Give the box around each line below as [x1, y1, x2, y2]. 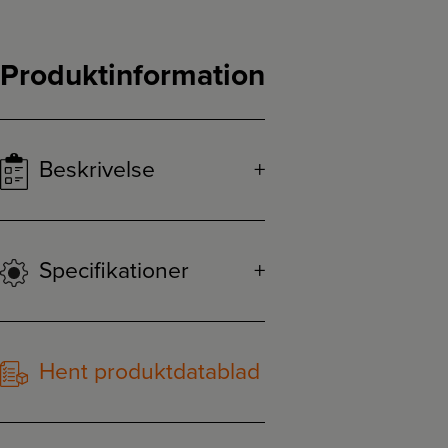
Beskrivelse [33, 156, 155, 184]
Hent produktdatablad [33, 358, 260, 387]
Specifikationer [33, 257, 189, 286]
